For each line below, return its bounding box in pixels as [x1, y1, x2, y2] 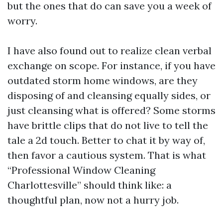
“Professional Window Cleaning [7, 163, 155, 176]
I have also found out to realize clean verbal [7, 44, 212, 57]
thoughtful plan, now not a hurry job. [7, 193, 179, 206]
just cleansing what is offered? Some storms [7, 104, 216, 116]
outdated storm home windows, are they [7, 74, 198, 87]
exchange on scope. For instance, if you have [7, 59, 216, 72]
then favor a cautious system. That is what [7, 148, 206, 161]
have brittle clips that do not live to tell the [7, 118, 208, 131]
